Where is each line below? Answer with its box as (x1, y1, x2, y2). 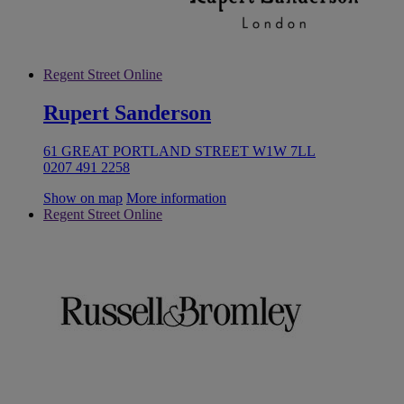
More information (126, 189, 226, 206)
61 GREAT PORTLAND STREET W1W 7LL (43, 142, 316, 159)
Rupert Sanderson (43, 101, 211, 125)
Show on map (43, 189, 123, 206)
